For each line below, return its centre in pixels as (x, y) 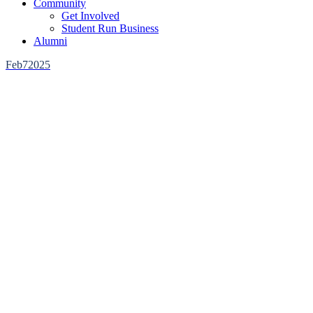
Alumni (50, 41)
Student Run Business (110, 28)
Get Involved (90, 16)
